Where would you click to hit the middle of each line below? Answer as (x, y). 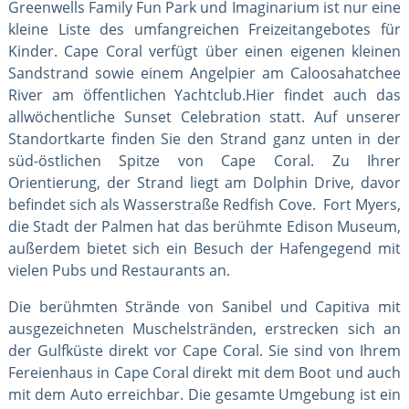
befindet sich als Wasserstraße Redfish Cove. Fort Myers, (204, 204)
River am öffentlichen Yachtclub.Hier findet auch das (204, 94)
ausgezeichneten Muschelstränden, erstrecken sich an (204, 328)
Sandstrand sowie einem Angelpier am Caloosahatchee (204, 73)
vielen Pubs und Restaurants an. (119, 270)
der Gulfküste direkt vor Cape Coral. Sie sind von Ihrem (204, 350)
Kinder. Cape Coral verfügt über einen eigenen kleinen (204, 51)
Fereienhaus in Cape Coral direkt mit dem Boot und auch (204, 372)
